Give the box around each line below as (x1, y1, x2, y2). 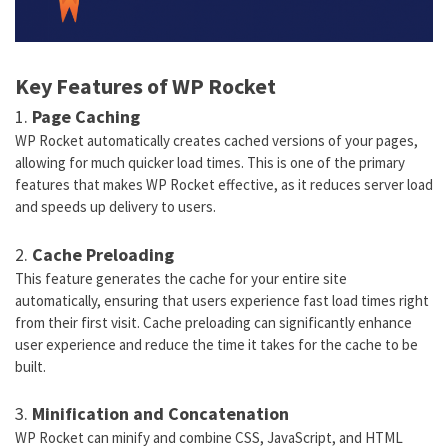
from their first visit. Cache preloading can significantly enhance (15, 312, 412, 332)
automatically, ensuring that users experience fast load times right (15, 290, 429, 310)
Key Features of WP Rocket (15, 72, 276, 101)
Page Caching (32, 105, 140, 129)
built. (15, 356, 46, 376)
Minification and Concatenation (32, 402, 289, 426)
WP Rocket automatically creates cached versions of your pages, (15, 131, 418, 151)
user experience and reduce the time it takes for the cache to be (15, 334, 418, 354)
